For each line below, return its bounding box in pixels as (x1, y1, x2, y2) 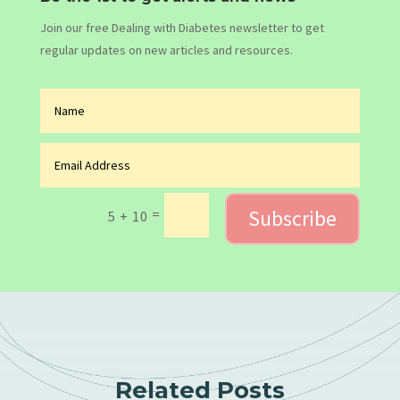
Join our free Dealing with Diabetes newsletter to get (39, 20, 324, 37)
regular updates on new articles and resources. (39, 42, 293, 59)
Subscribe (248, 204, 337, 232)
